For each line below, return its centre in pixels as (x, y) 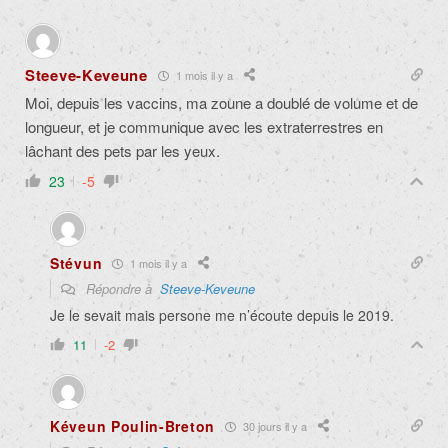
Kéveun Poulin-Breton (132, 426)
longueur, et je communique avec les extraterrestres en (204, 127)
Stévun (76, 263)
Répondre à (121, 289)
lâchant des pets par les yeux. (124, 151)
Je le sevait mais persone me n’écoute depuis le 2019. (222, 315)
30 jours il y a (273, 425)
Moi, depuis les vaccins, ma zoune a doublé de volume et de (221, 103)
